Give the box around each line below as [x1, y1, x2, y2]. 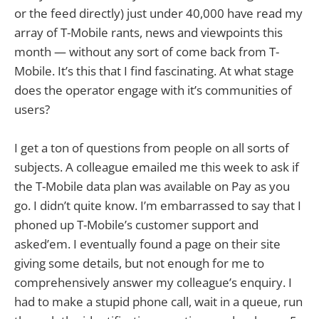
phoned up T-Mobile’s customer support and [14, 216, 258, 233]
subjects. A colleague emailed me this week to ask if [14, 158, 299, 175]
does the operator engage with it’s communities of [14, 81, 292, 98]
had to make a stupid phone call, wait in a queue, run [14, 293, 303, 310]
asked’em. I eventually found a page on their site [14, 235, 281, 252]
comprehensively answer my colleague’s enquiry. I [14, 273, 292, 291]
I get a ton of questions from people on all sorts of [14, 139, 289, 156]
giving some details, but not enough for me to [14, 254, 264, 271]
